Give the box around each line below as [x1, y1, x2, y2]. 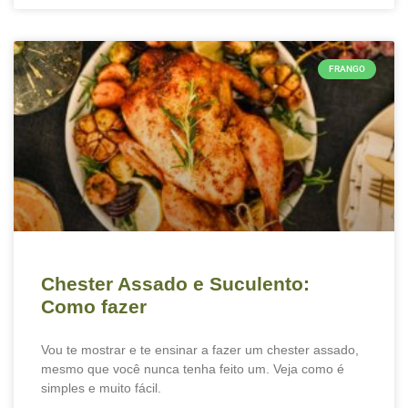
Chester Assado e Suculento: [41, 273, 310, 294]
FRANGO [329, 64, 365, 74]
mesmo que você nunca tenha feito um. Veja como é [41, 362, 344, 376]
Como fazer [41, 296, 147, 317]
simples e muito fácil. [41, 381, 161, 395]
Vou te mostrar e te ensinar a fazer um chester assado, [41, 342, 359, 357]
